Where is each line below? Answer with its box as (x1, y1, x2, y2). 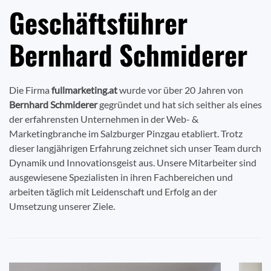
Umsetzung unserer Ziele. (9, 200, 115, 212)
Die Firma (9, 84, 51, 96)
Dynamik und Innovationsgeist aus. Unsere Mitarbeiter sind (9, 157, 256, 169)
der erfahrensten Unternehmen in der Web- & (9, 113, 198, 125)
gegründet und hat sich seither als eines (97, 99, 262, 111)
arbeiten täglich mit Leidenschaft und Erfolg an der (9, 186, 217, 198)
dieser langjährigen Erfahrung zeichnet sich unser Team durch (9, 142, 261, 154)
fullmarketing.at (51, 84, 117, 96)
